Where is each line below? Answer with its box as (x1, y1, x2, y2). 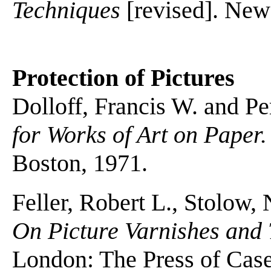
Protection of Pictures (12, 64, 235, 91)
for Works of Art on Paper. (12, 120, 267, 148)
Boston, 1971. (12, 149, 148, 177)
